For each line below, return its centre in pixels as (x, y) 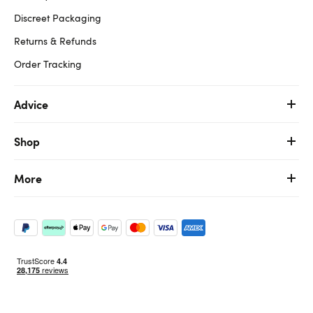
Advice (31, 104)
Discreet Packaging (58, 17)
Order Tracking (48, 64)
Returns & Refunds (55, 41)
